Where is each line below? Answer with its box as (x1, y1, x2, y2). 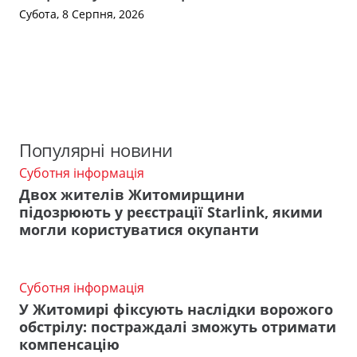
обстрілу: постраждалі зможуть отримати (19, 316, 336, 336)
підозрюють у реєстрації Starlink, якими (19, 202, 323, 222)
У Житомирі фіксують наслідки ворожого (19, 299, 333, 319)
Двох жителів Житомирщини (19, 184, 245, 204)
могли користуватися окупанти (19, 219, 259, 239)
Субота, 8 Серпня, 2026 (19, 6, 144, 22)
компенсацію (19, 334, 120, 354)
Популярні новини (19, 138, 173, 163)
